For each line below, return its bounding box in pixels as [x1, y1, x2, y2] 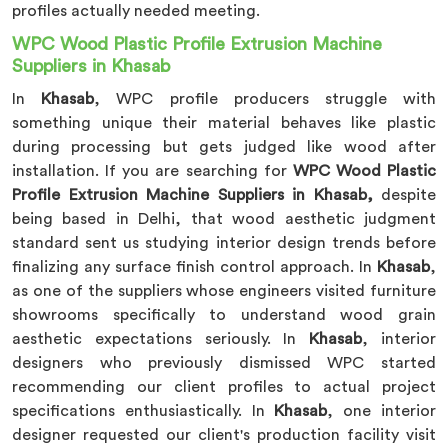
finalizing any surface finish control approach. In [12, 259, 377, 275]
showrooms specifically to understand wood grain [12, 307, 436, 323]
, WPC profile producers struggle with [94, 91, 437, 107]
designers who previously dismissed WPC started [12, 355, 436, 371]
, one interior [327, 403, 437, 419]
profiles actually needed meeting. [12, 3, 260, 19]
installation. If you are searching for [12, 163, 293, 179]
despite [372, 187, 436, 203]
